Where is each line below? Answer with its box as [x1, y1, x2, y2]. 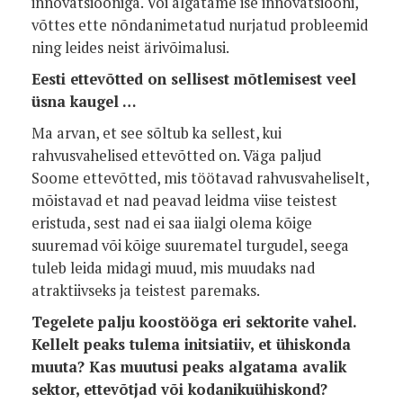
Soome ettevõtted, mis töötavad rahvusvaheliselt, [31, 168, 369, 188]
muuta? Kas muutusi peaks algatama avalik [31, 357, 346, 377]
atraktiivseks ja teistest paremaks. [31, 281, 260, 300]
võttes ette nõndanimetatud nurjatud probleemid [31, 15, 368, 35]
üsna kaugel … [31, 92, 136, 112]
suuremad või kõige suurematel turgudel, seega [31, 236, 349, 255]
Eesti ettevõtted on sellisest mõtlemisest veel [31, 69, 356, 89]
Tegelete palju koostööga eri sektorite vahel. [31, 312, 356, 332]
